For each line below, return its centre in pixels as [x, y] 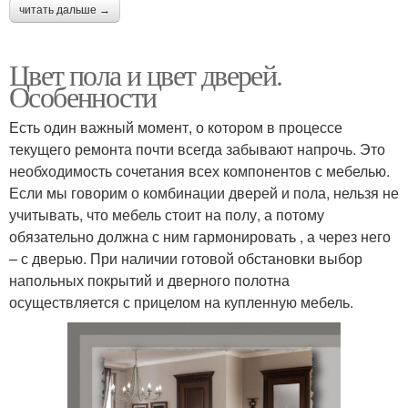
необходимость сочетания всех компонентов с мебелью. [199, 170]
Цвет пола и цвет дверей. [146, 74]
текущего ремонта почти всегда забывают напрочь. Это [197, 148]
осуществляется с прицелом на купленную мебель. [181, 301]
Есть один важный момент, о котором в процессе [176, 127]
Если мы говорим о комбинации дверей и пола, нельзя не [204, 192]
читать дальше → [65, 10]
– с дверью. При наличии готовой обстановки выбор [186, 258]
